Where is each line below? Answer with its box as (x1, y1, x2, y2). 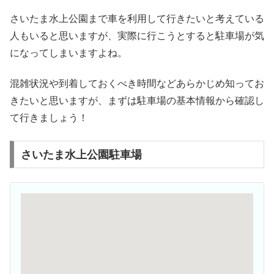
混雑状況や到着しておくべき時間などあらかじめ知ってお (10, 78, 264, 89)
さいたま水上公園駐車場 (20, 148, 142, 161)
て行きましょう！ (10, 113, 88, 124)
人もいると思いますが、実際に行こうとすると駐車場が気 (10, 30, 264, 41)
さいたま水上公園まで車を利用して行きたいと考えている (10, 13, 264, 24)
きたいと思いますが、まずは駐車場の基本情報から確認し (10, 95, 264, 106)
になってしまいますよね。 (10, 47, 127, 58)
